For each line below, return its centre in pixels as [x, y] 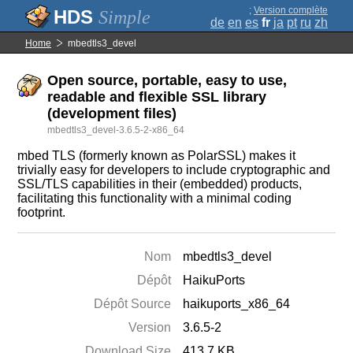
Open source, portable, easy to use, [167, 80]
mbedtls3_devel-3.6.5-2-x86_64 [116, 130]
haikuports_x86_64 [237, 304]
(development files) [112, 113]
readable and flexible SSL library [157, 97]
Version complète [291, 10]
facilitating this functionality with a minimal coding [155, 198]
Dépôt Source [133, 304]
